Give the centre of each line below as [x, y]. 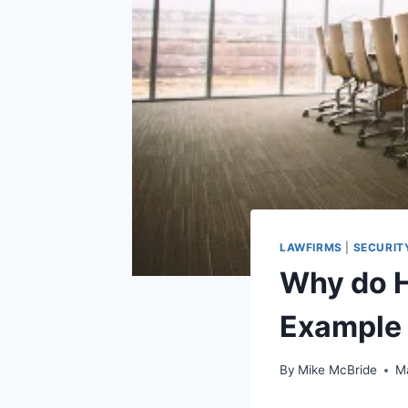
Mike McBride [338, 370]
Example [341, 326]
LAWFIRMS [311, 247]
